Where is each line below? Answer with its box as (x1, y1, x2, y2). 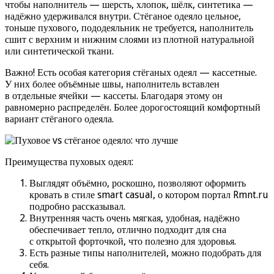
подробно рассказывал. (29, 200, 125, 212)
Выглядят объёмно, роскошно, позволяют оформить (29, 177, 246, 189)
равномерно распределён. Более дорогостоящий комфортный (5, 101, 261, 113)
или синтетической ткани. (5, 45, 114, 57)
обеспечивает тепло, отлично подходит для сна (29, 223, 226, 235)
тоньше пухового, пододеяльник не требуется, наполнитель (5, 21, 253, 34)
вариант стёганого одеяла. (5, 113, 114, 125)
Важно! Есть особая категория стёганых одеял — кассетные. (5, 66, 257, 78)
